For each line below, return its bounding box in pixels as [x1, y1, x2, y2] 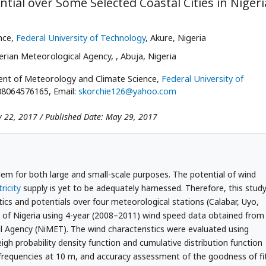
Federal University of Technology [16, 32, 145, 43]
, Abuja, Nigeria [116, 50, 176, 62]
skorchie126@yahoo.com [78, 85, 176, 97]
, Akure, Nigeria [145, 32, 206, 43]
